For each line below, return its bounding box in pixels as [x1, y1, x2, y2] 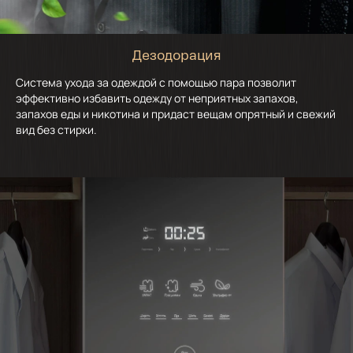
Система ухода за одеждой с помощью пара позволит [16, 74, 296, 90]
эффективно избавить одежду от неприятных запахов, [16, 90, 299, 106]
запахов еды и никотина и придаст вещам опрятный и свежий [16, 106, 336, 121]
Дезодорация [132, 50, 221, 63]
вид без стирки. [16, 121, 97, 137]
